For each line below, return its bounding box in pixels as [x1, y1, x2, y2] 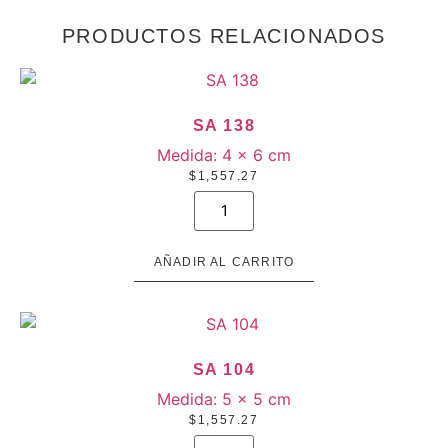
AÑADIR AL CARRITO [153, 254, 295, 269]
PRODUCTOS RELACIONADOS [61, 24, 387, 47]
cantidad [193, 219, 259, 240]
